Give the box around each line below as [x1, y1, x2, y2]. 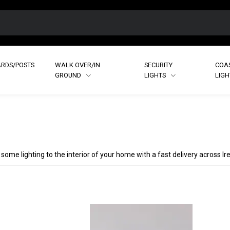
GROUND [55, 71, 83, 79]
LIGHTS [144, 71, 167, 79]
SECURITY [144, 61, 172, 69]
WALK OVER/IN [55, 61, 101, 69]
